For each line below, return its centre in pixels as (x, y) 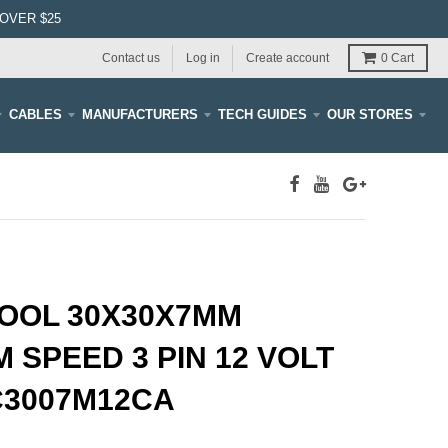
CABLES (35, 114)
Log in (203, 57)
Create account (287, 57)
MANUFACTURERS (140, 114)
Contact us (131, 57)
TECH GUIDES (262, 114)
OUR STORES (370, 114)
